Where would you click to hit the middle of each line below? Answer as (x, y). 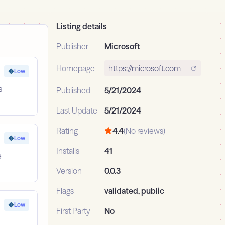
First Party (73, 211)
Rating (67, 131)
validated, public (134, 191)
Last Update (77, 111)
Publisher (72, 46)
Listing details (82, 26)
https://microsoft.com (145, 69)
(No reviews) (144, 131)
